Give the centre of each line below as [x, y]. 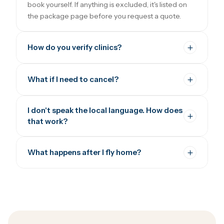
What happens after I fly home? [84, 152]
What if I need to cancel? [73, 79]
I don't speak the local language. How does [105, 110]
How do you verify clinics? [74, 47]
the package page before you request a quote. [104, 16]
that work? [47, 121]
